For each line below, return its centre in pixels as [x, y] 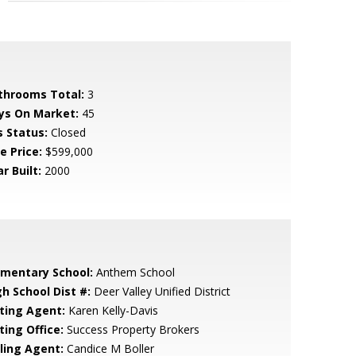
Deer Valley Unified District [160, 291]
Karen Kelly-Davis [111, 310]
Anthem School [133, 272]
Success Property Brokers [131, 329]
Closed [66, 132]
